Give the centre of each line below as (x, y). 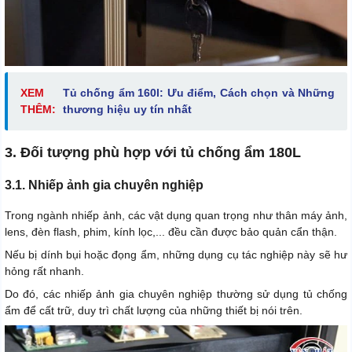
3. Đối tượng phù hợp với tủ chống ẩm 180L (153, 153)
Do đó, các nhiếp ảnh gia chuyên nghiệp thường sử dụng (154, 294)
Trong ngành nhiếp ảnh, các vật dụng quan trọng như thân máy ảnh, (176, 216)
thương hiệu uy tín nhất (127, 110)
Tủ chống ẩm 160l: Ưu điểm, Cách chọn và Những (198, 93)
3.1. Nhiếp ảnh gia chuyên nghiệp (104, 185)
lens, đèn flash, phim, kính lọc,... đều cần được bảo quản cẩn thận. (171, 232)
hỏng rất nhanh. (44, 271)
